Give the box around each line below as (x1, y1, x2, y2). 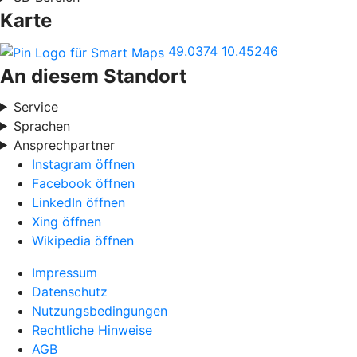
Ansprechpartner (13, 136, 115, 153)
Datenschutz (32, 283, 108, 300)
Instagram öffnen (32, 155, 135, 172)
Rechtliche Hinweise (32, 321, 152, 338)
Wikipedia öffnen (32, 232, 134, 249)
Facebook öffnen (32, 175, 135, 191)
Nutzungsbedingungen (32, 302, 167, 319)
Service (13, 98, 58, 115)
